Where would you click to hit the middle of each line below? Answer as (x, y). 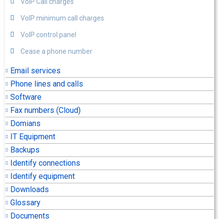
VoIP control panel (48, 35)
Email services (35, 71)
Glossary (25, 203)
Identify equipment (43, 176)
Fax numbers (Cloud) (45, 110)
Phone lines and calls (47, 84)
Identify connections (45, 163)
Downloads (30, 189)
